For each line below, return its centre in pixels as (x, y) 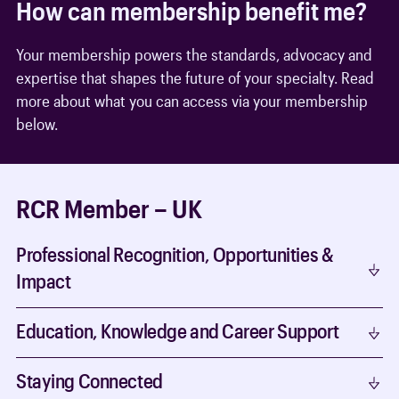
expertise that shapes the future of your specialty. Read (195, 78)
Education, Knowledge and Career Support (178, 331)
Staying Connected (90, 381)
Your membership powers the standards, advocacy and (195, 55)
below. (39, 124)
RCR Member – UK (110, 209)
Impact (44, 281)
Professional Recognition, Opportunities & (175, 254)
